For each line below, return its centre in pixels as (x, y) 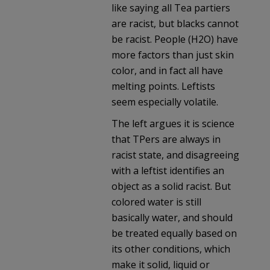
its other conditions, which (171, 249)
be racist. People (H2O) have (175, 39)
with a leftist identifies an (168, 170)
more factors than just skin (173, 55)
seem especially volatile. (165, 102)
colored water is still (156, 202)
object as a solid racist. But (171, 186)
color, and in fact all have (167, 70)
